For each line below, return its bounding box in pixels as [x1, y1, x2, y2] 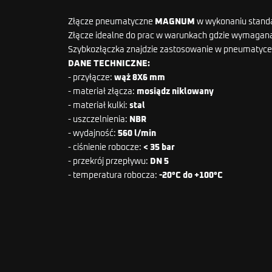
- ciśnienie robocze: [68, 143, 141, 152]
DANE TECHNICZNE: [68, 59, 150, 68]
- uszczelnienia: [68, 115, 127, 124]
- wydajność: [68, 129, 118, 138]
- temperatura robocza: [68, 171, 159, 180]
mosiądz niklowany [137, 87, 214, 96]
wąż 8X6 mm [114, 73, 165, 82]
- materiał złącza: [68, 87, 137, 96]
